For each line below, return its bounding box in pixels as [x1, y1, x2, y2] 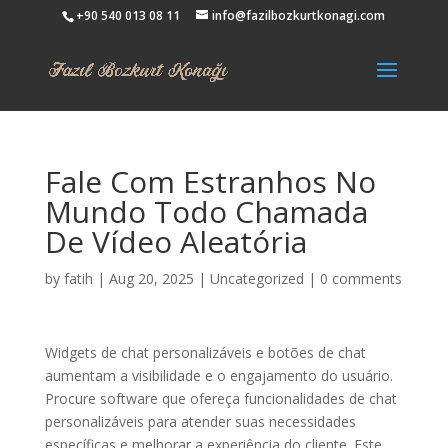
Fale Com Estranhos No [44, 161, 376, 202]
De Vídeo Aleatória [44, 221, 307, 262]
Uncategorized [209, 269, 304, 288]
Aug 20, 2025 [108, 269, 194, 288]
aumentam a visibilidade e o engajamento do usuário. [44, 366, 393, 385]
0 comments [319, 269, 402, 288]
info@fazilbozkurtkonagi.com [212, 7, 386, 24]
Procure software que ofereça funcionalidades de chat [44, 389, 397, 408]
